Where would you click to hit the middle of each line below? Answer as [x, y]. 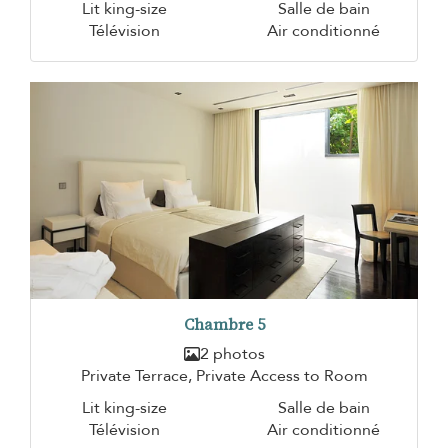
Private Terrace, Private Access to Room [224, 376]
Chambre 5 [224, 325]
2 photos [232, 354]
